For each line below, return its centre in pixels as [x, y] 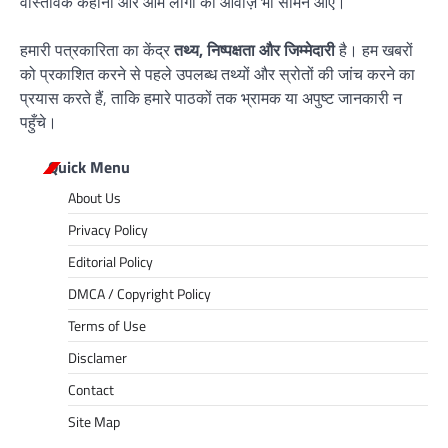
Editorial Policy [110, 262]
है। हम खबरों [374, 50]
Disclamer [97, 358]
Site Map [94, 422]
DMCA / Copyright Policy [139, 294]
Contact [91, 390]
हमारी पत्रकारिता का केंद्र [97, 50]
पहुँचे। [38, 122]
